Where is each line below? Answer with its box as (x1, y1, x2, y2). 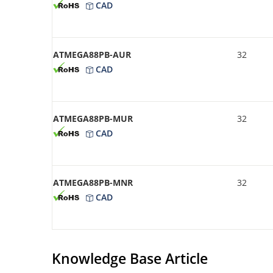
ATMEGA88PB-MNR (53, 176, 133, 188)
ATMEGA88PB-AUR (53, 48, 131, 60)
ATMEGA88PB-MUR (53, 112, 133, 124)
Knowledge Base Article (52, 248, 208, 268)
